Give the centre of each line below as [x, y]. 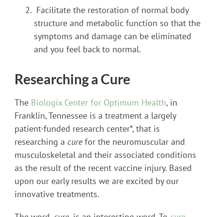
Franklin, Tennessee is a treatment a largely [95, 115]
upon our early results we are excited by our [97, 181]
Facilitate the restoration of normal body [111, 10]
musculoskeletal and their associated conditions [105, 155]
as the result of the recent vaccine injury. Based [103, 168]
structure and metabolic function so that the [117, 23]
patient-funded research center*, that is [87, 128]
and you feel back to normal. [87, 49]
